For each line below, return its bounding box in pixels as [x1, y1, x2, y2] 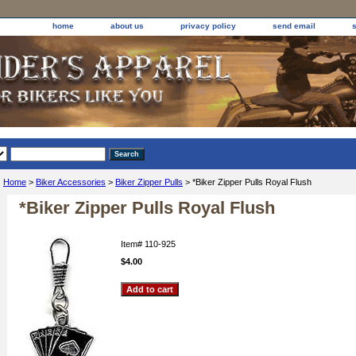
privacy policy [180, 21, 236, 30]
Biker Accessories [36, 177, 106, 187]
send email [273, 21, 315, 30]
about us [110, 21, 144, 30]
